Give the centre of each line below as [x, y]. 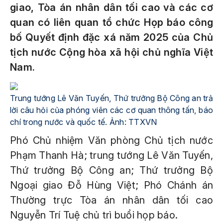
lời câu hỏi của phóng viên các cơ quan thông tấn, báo [111, 110]
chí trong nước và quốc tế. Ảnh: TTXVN [84, 122]
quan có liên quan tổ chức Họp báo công [111, 22]
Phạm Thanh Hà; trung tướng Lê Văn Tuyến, [111, 155]
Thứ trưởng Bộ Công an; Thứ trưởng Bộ [111, 170]
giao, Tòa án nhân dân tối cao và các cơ [111, 7]
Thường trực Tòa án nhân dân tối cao [111, 200]
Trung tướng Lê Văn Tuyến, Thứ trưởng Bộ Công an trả [111, 98]
